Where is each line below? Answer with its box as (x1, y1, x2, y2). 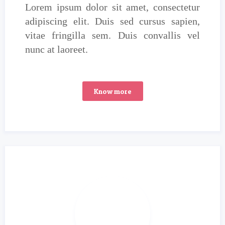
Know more (93, 87, 132, 95)
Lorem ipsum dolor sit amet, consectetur (25, 2, 200, 13)
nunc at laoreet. (25, 44, 88, 55)
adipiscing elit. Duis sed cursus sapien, (25, 16, 200, 27)
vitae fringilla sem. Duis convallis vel (25, 30, 200, 41)
